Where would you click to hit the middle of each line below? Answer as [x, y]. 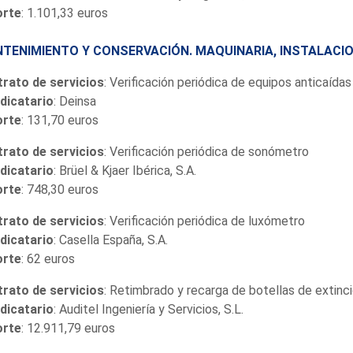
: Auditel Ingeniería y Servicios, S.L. [148, 309]
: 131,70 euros [59, 120]
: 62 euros [48, 258]
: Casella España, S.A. [110, 240]
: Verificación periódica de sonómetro [206, 151]
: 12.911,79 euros [68, 328]
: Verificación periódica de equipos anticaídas [227, 82]
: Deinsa [74, 101]
